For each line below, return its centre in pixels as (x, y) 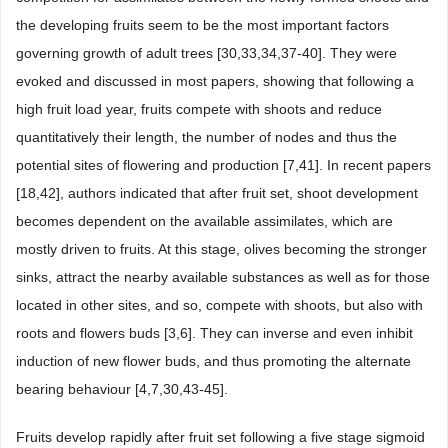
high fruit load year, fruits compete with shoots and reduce (199, 109)
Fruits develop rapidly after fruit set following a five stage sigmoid (220, 437)
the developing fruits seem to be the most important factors (202, 25)
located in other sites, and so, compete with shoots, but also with (219, 305)
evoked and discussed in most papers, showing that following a (215, 81)
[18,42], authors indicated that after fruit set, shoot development (217, 193)
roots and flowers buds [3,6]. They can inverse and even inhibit (214, 333)
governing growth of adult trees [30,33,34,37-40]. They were (206, 53)
